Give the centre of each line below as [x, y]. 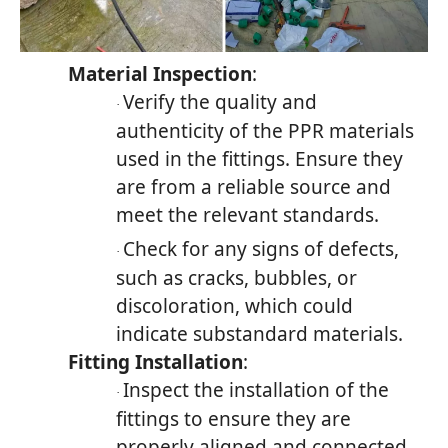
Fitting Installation [155, 361]
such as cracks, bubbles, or [236, 277]
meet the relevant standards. [247, 214]
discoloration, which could [234, 305]
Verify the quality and [220, 101]
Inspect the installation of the [256, 389]
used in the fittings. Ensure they [259, 158]
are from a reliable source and [253, 186]
